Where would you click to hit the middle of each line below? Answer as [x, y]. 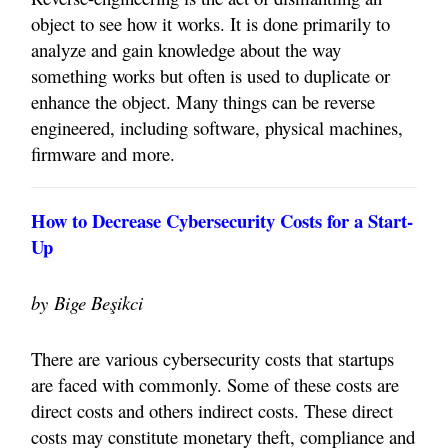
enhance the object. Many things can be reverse [203, 102]
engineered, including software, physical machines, [217, 128]
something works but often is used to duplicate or [210, 76]
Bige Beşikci [98, 303]
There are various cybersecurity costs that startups [212, 359]
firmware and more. [103, 154]
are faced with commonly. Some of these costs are [215, 385]
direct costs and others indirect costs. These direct [212, 411]
